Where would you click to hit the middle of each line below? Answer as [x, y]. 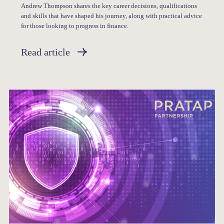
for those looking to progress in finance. [75, 26]
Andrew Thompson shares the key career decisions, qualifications [109, 6]
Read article [46, 52]
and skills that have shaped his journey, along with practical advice [112, 16]
